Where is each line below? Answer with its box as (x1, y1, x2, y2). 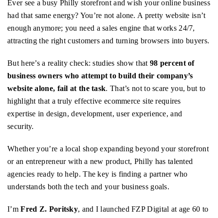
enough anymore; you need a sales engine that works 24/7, (7, 24, 195, 33)
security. (7, 122, 34, 131)
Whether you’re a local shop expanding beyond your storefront (7, 145, 209, 153)
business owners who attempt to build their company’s (7, 72, 193, 80)
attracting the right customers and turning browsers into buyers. (7, 36, 210, 45)
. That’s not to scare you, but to (106, 84, 206, 93)
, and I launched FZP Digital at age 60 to (78, 205, 209, 214)
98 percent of (149, 59, 195, 68)
